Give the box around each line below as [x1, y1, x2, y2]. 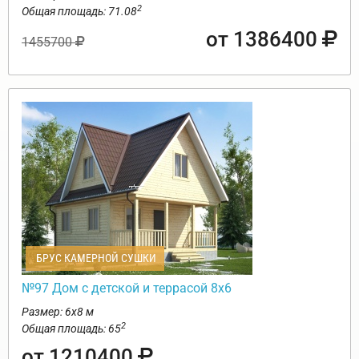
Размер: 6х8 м [22, 305, 94, 319]
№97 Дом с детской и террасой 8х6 [22, 280, 232, 296]
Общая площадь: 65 [22, 322, 121, 336]
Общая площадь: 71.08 [22, 5, 137, 18]
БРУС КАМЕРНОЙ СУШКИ [34, 252, 156, 265]
